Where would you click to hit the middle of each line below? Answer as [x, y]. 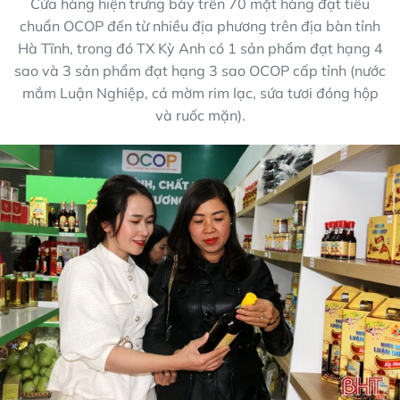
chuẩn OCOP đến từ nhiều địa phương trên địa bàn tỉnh [200, 25]
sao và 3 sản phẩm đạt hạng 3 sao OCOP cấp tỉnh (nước [200, 70]
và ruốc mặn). [200, 115]
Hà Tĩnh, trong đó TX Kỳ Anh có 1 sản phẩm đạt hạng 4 [200, 48]
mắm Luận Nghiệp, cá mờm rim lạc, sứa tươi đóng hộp [200, 92]
